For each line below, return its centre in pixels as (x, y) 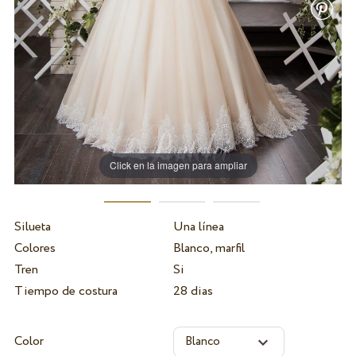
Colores (35, 248)
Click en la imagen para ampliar (178, 165)
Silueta (32, 226)
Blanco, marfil (209, 248)
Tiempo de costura (66, 291)
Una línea (198, 226)
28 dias (193, 291)
